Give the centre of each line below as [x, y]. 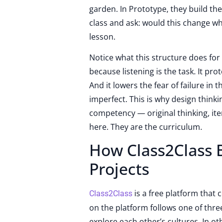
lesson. [102, 36]
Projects [119, 169]
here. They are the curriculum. [146, 127]
